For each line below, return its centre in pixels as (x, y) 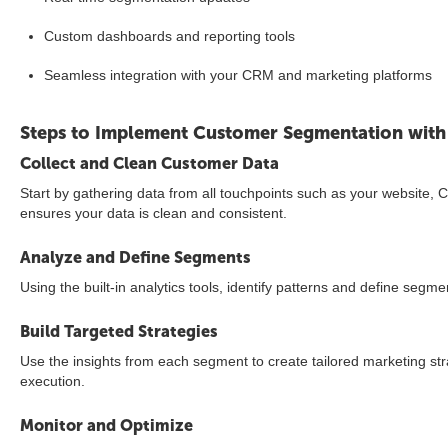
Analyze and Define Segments (135, 257)
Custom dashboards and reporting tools (169, 36)
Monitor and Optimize (106, 425)
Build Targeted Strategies (119, 331)
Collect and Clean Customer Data (149, 163)
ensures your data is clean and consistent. (153, 213)
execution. (52, 381)
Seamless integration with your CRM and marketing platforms (238, 75)
